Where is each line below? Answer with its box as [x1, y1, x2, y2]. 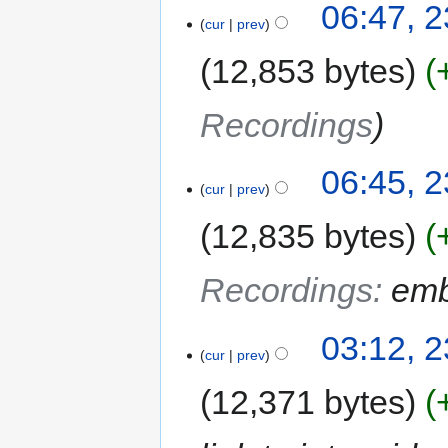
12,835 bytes [211, 217, 406, 256]
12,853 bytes [211, 52, 406, 91]
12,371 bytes [211, 382, 406, 421]
